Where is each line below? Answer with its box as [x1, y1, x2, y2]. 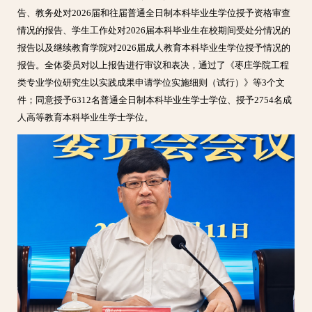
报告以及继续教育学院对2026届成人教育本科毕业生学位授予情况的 [17, 43, 291, 54]
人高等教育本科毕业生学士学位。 [17, 113, 154, 123]
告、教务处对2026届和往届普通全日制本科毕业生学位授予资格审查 [17, 8, 291, 19]
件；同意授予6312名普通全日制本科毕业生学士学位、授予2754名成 [17, 95, 292, 106]
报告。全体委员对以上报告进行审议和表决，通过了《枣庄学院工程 [17, 61, 290, 71]
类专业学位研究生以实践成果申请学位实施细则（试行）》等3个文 [17, 78, 286, 88]
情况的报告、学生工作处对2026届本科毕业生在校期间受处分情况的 [17, 26, 291, 36]
